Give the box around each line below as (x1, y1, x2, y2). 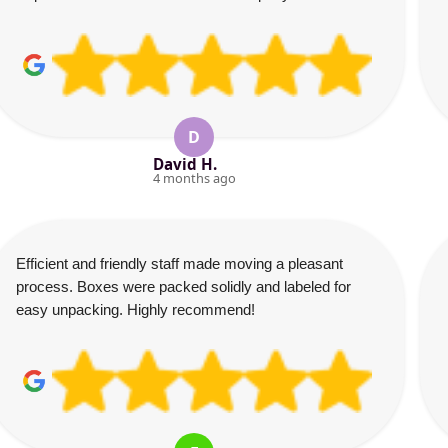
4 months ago (152, 169, 236, 187)
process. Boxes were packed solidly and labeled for (16, 278, 351, 295)
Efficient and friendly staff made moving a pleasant (16, 255, 343, 272)
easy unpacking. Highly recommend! (16, 301, 255, 318)
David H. (152, 154, 217, 174)
